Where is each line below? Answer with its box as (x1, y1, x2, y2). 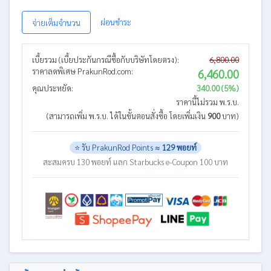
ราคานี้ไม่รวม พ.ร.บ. (176, 97, 239, 107)
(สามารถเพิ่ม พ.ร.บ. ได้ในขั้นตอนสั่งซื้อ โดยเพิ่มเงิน (47, 111, 207, 121)
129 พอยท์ (162, 142, 197, 153)
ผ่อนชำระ (100, 16, 131, 27)
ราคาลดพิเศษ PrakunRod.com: (32, 66, 133, 76)
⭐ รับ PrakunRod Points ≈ (74, 142, 162, 153)
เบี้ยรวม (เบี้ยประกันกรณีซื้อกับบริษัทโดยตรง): (32, 54, 179, 65)
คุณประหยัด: (32, 83, 73, 93)
